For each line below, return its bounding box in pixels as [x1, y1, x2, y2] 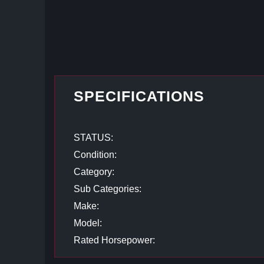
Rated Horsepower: [74, 235, 156, 245]
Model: [74, 218, 103, 228]
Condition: [74, 150, 117, 160]
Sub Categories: [74, 184, 142, 194]
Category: [74, 167, 115, 177]
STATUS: [74, 133, 114, 143]
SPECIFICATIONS [74, 88, 205, 104]
